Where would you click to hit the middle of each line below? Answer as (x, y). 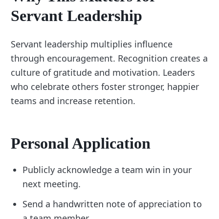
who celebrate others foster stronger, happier (105, 87)
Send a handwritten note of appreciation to (112, 204)
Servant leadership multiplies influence (92, 44)
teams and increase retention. (73, 101)
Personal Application (81, 143)
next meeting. (52, 184)
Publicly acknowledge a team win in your (107, 169)
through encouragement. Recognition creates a (109, 58)
